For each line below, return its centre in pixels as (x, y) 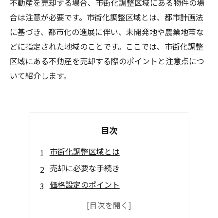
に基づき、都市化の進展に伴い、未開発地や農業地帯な (107, 32)
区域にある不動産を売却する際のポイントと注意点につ (107, 61)
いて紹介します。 (40, 75)
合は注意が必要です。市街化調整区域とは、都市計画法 (107, 17)
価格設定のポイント (84, 184)
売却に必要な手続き (84, 168)
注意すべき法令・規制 (88, 201)
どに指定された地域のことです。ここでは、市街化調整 (107, 46)
